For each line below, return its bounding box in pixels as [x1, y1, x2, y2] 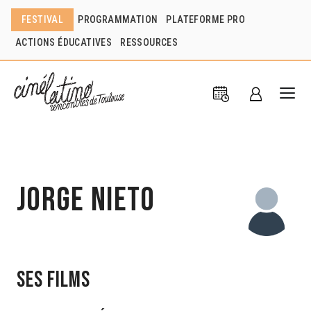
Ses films [17, 266, 90, 294]
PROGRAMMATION [78, 14, 158, 25]
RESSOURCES [120, 37, 178, 48]
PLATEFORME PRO [166, 14, 246, 25]
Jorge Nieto [17, 180, 155, 220]
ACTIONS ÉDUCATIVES [15, 37, 112, 48]
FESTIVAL [22, 14, 64, 25]
